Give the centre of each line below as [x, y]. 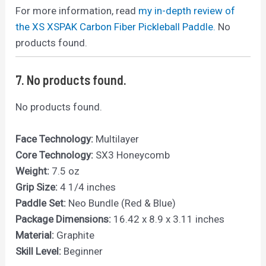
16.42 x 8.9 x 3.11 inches [168, 219]
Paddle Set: [41, 203]
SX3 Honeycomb [132, 155]
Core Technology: [55, 155]
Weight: [33, 171]
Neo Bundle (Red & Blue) [121, 203]
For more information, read [77, 11]
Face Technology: [55, 139]
